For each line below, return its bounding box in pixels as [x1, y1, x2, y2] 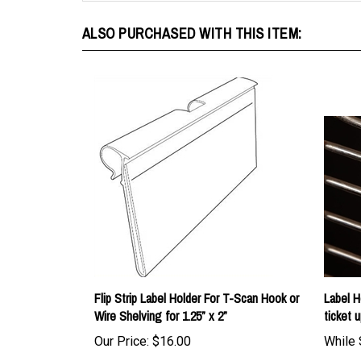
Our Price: [94, 314, 149, 330]
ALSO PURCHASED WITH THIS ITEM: [82, 4, 302, 24]
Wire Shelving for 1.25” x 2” [94, 288, 227, 305]
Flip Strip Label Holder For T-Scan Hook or [94, 270, 299, 288]
